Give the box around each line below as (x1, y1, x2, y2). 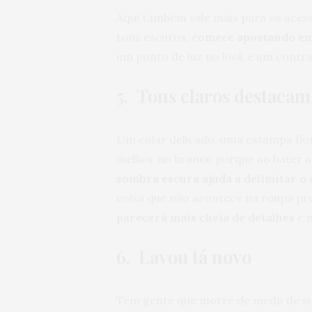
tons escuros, (116, 30, 192, 45)
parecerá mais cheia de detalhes (116, 210, 295, 225)
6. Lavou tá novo (116, 244, 251, 270)
